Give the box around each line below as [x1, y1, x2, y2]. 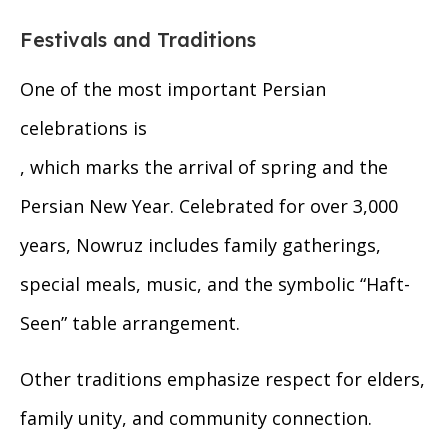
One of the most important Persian [20, 77, 326, 102]
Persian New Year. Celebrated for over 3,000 [20, 194, 398, 219]
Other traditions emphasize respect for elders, [20, 367, 425, 392]
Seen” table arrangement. [20, 311, 240, 336]
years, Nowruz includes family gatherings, [20, 233, 381, 258]
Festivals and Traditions [20, 27, 256, 53]
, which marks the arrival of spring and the [20, 155, 388, 180]
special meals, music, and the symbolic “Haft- [20, 272, 410, 297]
